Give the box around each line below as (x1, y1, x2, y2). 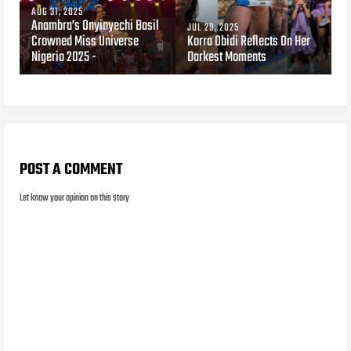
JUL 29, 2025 (187, 19, 239, 36)
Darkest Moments (187, 45, 266, 69)
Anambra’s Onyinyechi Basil (31, 14, 160, 38)
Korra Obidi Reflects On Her (187, 30, 310, 53)
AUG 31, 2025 (31, 3, 84, 20)
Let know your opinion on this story (20, 190, 130, 207)
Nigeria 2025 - (31, 45, 97, 69)
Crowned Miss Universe (31, 30, 139, 53)
